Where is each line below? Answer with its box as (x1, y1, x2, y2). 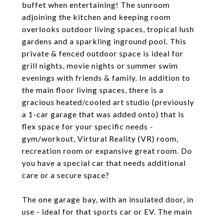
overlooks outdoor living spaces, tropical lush (22, 24, 194, 34)
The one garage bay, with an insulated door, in (22, 195, 194, 204)
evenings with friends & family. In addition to (22, 73, 190, 82)
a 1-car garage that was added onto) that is (22, 109, 184, 119)
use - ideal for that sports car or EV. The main (22, 207, 192, 216)
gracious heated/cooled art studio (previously (22, 97, 194, 107)
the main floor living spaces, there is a (22, 85, 163, 94)
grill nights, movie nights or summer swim (22, 61, 178, 70)
